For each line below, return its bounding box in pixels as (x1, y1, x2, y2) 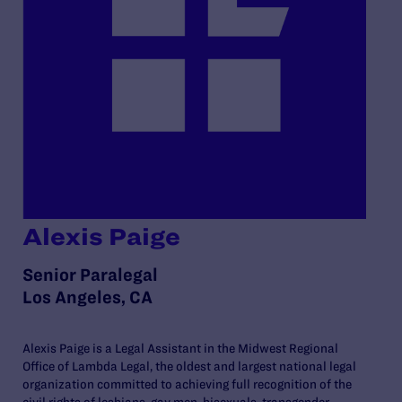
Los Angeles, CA (22, 286, 153, 307)
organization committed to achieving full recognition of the (22, 376, 352, 391)
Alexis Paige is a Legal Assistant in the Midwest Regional (22, 340, 338, 355)
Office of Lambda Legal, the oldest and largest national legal (22, 358, 356, 373)
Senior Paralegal (22, 264, 158, 284)
